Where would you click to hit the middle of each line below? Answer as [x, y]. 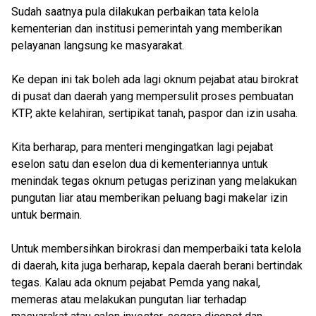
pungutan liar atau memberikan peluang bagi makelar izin [150, 198]
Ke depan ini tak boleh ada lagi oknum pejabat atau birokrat [155, 79]
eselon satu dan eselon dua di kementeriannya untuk [140, 164]
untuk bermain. [47, 215]
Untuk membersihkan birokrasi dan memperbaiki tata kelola [156, 249]
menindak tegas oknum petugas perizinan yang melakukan [154, 181]
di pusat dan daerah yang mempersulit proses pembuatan [152, 96]
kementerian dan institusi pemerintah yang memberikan [147, 29]
